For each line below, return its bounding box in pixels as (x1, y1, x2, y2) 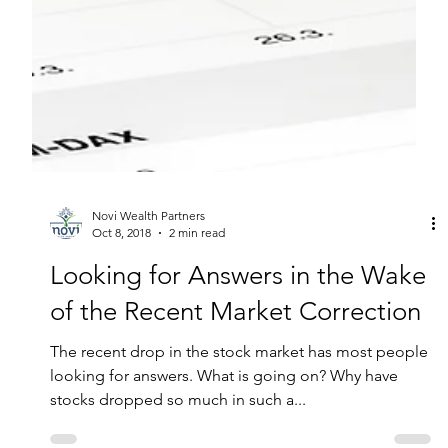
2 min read (168, 333, 225, 349)
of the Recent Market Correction (49, 404, 421, 436)
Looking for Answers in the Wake (49, 368, 426, 400)
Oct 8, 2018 (91, 333, 151, 349)
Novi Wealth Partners (91, 316, 205, 332)
